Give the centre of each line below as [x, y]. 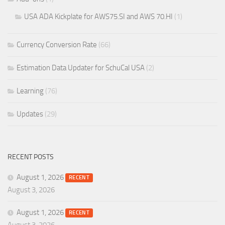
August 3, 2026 [31, 190]
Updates [30, 114]
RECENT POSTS [31, 157]
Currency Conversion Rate [57, 45]
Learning [30, 91]
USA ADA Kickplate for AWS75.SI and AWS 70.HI [98, 17]
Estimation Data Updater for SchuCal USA [81, 68]
